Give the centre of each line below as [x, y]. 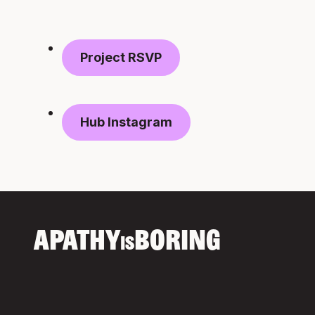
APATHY [77, 243]
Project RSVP [121, 57]
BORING [178, 243]
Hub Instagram [126, 122]
